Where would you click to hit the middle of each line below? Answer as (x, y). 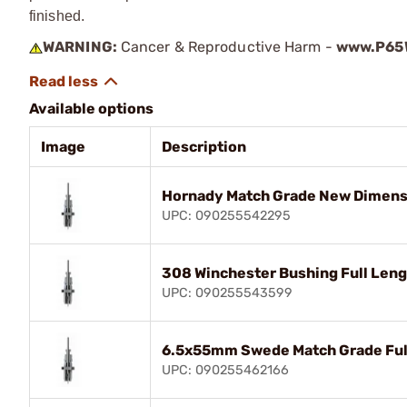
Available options (91, 108)
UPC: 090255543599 (227, 293)
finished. (57, 15)
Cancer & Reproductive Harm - (226, 46)
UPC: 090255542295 (226, 215)
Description (204, 146)
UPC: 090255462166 (225, 370)
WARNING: (80, 46)
